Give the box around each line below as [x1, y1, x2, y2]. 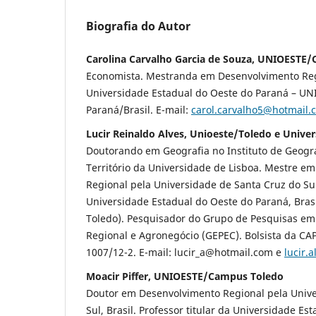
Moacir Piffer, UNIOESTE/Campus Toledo [86, 269, 284, 283]
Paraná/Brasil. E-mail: [86, 102, 191, 116]
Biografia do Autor [86, 18, 190, 34]
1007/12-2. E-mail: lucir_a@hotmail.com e [86, 245, 284, 259]
